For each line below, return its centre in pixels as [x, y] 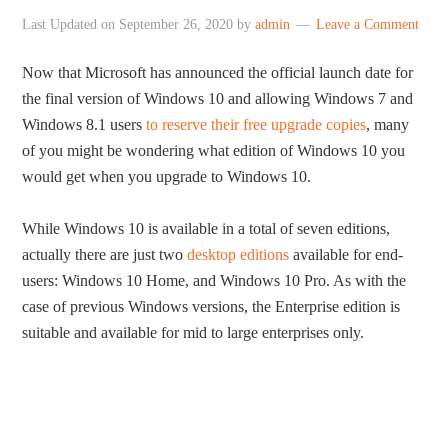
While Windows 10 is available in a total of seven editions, [206, 228]
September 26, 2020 [176, 24]
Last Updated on [71, 24]
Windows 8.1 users [84, 124]
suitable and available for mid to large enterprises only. [193, 332]
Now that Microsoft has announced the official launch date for [218, 72]
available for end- [346, 254]
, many [388, 124]
